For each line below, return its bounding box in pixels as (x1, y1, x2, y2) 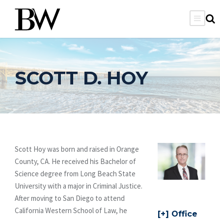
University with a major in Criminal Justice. (15, 181, 142, 191)
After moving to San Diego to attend (15, 193, 125, 203)
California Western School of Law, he (15, 205, 127, 215)
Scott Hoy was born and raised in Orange (15, 144, 139, 154)
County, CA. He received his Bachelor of (15, 156, 136, 166)
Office (171, 209, 197, 219)
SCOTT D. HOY (15, 66, 148, 89)
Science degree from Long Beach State (15, 168, 136, 178)
